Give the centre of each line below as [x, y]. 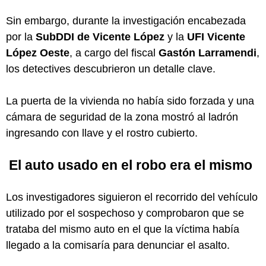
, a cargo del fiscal [114, 53]
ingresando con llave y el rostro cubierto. [102, 133]
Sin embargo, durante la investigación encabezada [126, 20]
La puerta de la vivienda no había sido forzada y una [130, 101]
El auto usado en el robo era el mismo [131, 165]
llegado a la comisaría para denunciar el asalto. [118, 245]
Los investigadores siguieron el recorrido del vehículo [132, 197]
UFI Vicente [216, 37]
